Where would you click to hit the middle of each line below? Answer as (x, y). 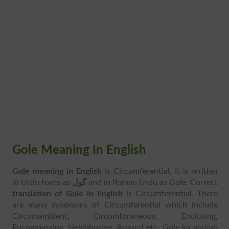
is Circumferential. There (170, 193)
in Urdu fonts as (42, 182)
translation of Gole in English (67, 193)
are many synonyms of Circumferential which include (115, 205)
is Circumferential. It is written (161, 171)
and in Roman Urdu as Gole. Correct (152, 182)
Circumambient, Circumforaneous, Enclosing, (115, 216)
